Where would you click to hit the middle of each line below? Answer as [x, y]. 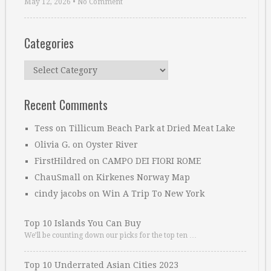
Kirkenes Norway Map [143, 177]
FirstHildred [60, 161]
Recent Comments [66, 105]
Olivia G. [52, 145]
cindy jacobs [60, 194]
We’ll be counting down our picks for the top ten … [110, 235]
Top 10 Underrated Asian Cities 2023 [101, 265]
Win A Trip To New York [153, 194]
